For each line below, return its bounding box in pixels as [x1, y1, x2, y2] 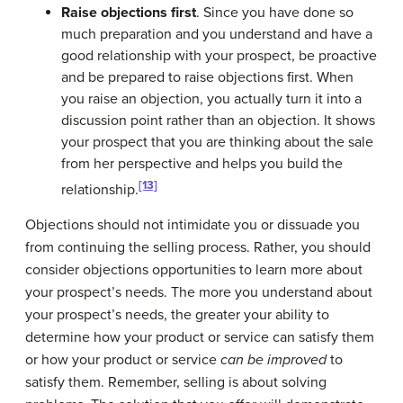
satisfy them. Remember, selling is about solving [25, 373, 327, 392]
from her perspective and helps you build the [61, 154, 343, 173]
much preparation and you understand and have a [61, 24, 372, 43]
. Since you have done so [196, 3, 354, 22]
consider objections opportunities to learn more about [25, 261, 363, 280]
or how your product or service [25, 351, 220, 370]
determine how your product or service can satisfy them [25, 328, 374, 347]
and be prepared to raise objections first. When [61, 67, 354, 86]
